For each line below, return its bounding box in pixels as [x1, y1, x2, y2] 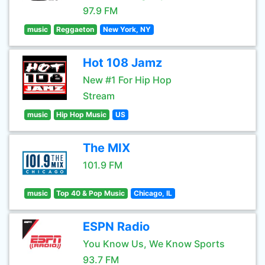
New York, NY [102, 25, 151, 34]
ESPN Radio [83, 219, 150, 234]
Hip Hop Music [56, 110, 107, 119]
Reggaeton [56, 25, 95, 34]
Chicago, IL [133, 189, 172, 198]
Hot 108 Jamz [83, 56, 162, 70]
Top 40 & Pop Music [56, 189, 125, 198]
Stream [83, 90, 115, 102]
